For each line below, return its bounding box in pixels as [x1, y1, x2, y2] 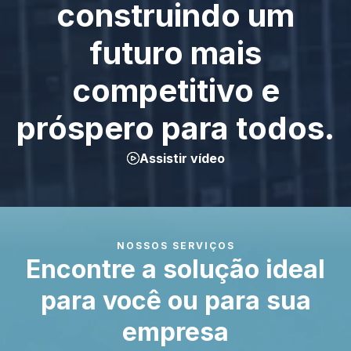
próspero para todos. [16, 109, 335, 147]
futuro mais [89, 34, 262, 72]
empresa [122, 317, 229, 347]
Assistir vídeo [139, 150, 225, 166]
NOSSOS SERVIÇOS [116, 240, 235, 251]
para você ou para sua [40, 285, 311, 316]
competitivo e [71, 71, 280, 110]
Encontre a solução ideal [26, 254, 325, 284]
